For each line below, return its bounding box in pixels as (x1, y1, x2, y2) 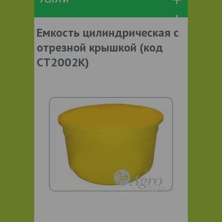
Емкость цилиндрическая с (37, 24, 179, 40)
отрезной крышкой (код (37, 39, 163, 55)
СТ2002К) (37, 54, 89, 70)
